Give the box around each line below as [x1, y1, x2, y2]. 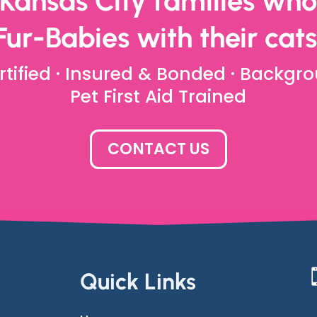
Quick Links [79, 268, 196, 296]
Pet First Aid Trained [70, 84, 247, 110]
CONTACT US [108, 138, 209, 161]
